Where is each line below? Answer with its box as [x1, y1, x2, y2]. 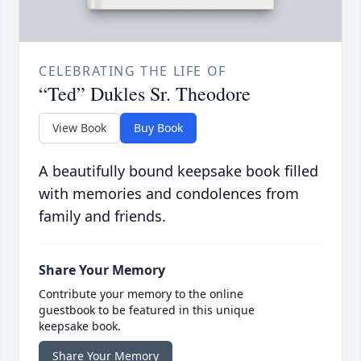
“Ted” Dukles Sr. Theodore [39, 81, 251, 107]
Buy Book [134, 120, 183, 136]
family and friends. [39, 206, 166, 226]
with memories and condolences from [39, 184, 299, 204]
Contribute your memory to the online [39, 286, 243, 302]
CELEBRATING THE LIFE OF [39, 62, 226, 81]
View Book [52, 120, 106, 136]
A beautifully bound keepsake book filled [39, 161, 318, 181]
